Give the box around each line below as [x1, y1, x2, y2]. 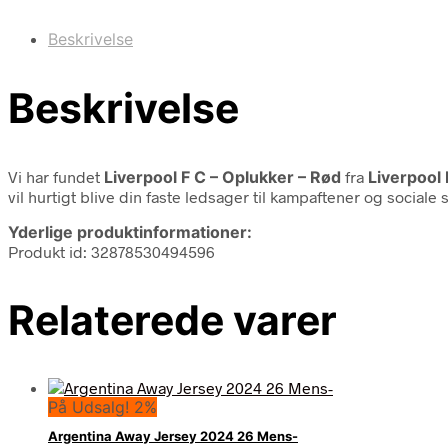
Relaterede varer [8, 294, 337, 345]
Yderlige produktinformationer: [8, 221, 252, 242]
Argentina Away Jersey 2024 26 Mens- [48, 428, 298, 445]
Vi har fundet [8, 166, 104, 186]
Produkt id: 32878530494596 [8, 241, 215, 261]
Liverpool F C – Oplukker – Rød [104, 166, 341, 187]
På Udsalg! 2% [48, 397, 157, 418]
